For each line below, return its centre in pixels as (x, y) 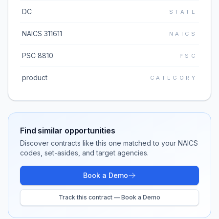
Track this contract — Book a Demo (109, 197)
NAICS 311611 (42, 33)
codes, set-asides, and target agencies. (84, 153)
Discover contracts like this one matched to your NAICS (109, 143)
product (35, 77)
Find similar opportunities (68, 131)
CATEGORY (173, 78)
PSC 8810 (38, 55)
